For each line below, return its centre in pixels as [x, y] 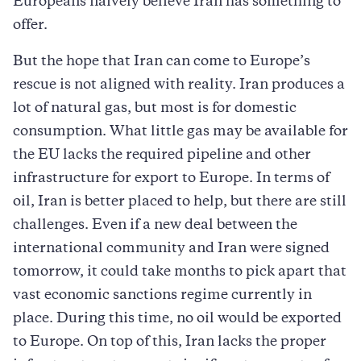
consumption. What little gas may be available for [180, 132]
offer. [30, 25]
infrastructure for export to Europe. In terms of [171, 178]
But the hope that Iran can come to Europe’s [162, 62]
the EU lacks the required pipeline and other [162, 155]
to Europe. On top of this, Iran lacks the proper [170, 342]
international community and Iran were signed [171, 249]
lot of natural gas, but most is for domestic [155, 108]
